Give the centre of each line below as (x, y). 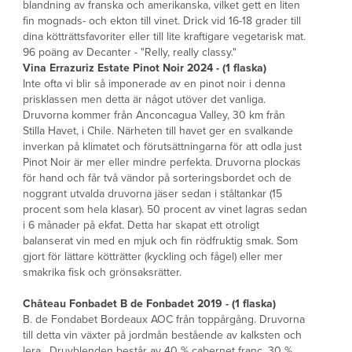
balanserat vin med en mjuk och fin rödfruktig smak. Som (160, 241)
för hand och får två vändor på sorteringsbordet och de (157, 178)
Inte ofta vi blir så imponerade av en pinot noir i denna (154, 84)
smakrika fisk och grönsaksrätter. (102, 272)
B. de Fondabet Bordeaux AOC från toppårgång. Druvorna (164, 319)
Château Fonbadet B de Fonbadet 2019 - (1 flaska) (149, 304)
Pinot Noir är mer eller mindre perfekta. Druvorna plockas (162, 162)
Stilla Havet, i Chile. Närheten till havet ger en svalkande (158, 131)
